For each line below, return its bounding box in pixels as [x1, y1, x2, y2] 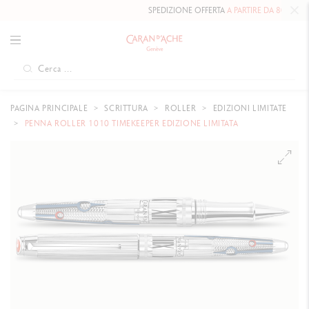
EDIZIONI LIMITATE [210, 103, 288, 114]
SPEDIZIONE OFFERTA [127, 5, 206, 16]
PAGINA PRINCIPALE [10, 103, 90, 114]
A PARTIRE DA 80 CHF [206, 5, 281, 16]
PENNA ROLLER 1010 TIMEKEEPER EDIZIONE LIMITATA [22, 118, 239, 129]
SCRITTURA [101, 103, 151, 114]
